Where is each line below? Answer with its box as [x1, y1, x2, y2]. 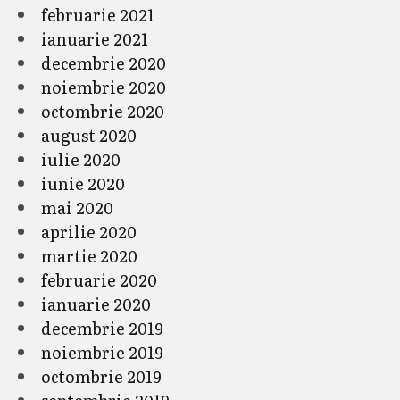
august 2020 [41, 123, 137, 147]
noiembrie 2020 [41, 75, 166, 99]
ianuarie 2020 [41, 292, 151, 316]
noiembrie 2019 [41, 340, 163, 364]
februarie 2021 [41, 3, 154, 27]
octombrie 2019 [41, 364, 162, 388]
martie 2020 [41, 244, 137, 268]
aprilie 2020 [41, 220, 137, 244]
